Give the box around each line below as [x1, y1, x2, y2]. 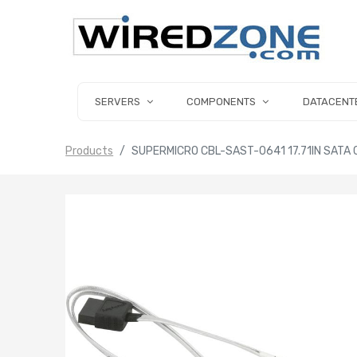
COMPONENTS [186, 96, 257, 108]
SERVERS [94, 96, 140, 108]
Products [65, 144, 114, 159]
